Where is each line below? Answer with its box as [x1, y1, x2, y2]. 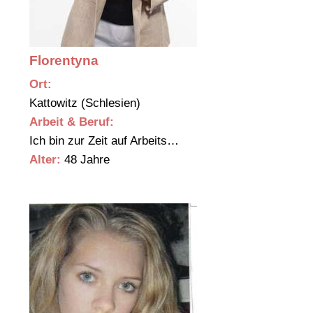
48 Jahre [61, 153, 110, 167]
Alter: [29, 153, 61, 167]
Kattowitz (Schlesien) [29, 96, 144, 110]
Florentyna [29, 53, 99, 68]
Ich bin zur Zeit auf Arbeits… [29, 134, 182, 148]
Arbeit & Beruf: [29, 115, 114, 129]
